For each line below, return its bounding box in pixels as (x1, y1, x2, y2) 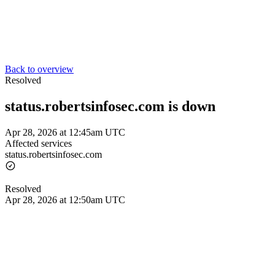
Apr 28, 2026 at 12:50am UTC (5, 194, 125, 205)
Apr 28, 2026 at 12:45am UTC (5, 126, 125, 137)
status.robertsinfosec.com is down (5, 98, 215, 114)
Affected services (5, 137, 72, 149)
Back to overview (5, 64, 74, 74)
